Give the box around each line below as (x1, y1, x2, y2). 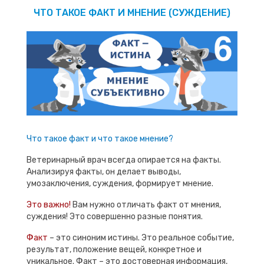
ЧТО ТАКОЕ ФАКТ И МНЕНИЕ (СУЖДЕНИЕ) (34, 6, 230, 18)
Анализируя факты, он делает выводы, (27, 167, 181, 177)
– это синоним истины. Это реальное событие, (49, 233, 234, 243)
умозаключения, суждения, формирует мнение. (27, 179, 213, 189)
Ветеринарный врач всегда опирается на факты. (27, 155, 221, 166)
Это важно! (27, 200, 72, 210)
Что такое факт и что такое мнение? (27, 134, 173, 144)
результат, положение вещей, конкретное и (27, 245, 202, 255)
